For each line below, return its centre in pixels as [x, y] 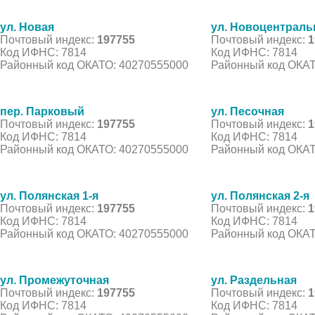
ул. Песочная [247, 111]
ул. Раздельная [254, 280]
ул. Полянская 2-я [260, 195]
